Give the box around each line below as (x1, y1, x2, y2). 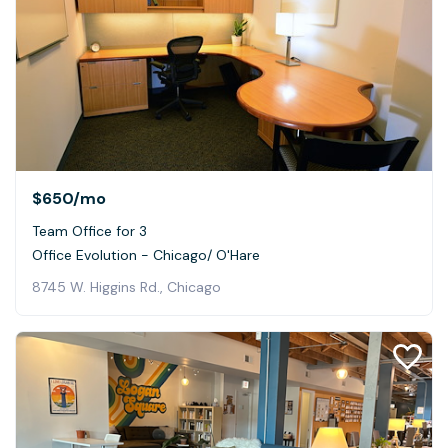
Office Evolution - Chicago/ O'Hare (32, 245, 260, 264)
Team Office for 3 (32, 221, 147, 240)
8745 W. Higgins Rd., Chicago (32, 277, 221, 296)
